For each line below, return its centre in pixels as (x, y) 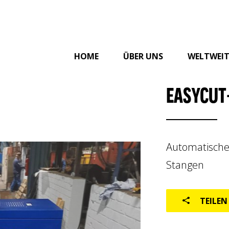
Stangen (185, 165)
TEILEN (214, 201)
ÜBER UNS (143, 56)
